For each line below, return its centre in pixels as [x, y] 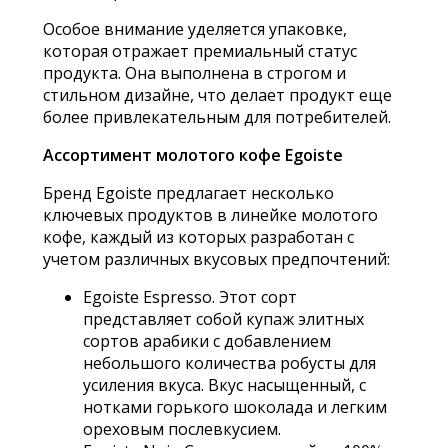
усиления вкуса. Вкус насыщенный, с [224, 385]
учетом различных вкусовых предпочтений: [216, 259]
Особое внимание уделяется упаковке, [194, 29]
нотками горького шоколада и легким [234, 407]
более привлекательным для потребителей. [216, 117]
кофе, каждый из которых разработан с [198, 237]
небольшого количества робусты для [229, 363]
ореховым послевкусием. [181, 429]
